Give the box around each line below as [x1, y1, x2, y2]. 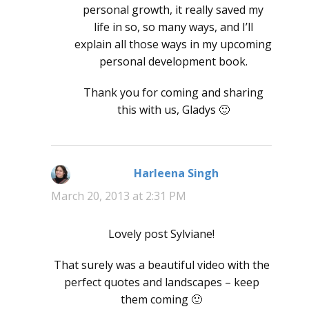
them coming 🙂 [121, 292, 202, 308]
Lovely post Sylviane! [108, 226, 215, 242]
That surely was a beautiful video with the [53, 257, 270, 273]
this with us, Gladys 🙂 [117, 102, 230, 118]
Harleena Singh [133, 166, 219, 181]
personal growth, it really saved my [83, 2, 263, 18]
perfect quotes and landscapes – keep [63, 275, 259, 290]
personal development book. [99, 54, 248, 70]
